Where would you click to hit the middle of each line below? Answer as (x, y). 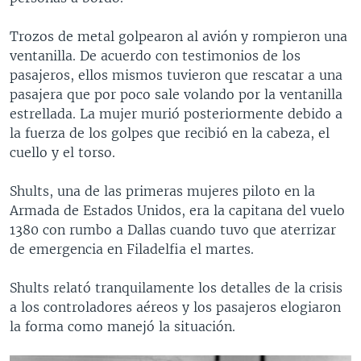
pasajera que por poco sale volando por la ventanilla (176, 94)
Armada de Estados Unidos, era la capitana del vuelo (177, 210)
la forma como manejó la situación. (122, 326)
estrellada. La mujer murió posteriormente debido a (176, 113)
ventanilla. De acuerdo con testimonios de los (155, 55)
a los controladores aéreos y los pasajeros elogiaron (175, 307)
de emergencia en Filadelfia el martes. (132, 249)
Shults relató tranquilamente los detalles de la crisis (176, 287)
